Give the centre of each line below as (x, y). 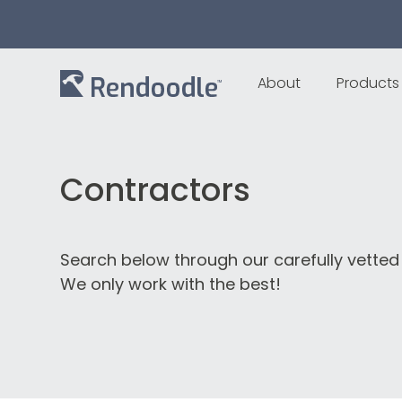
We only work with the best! (171, 284)
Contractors (156, 190)
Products (368, 83)
